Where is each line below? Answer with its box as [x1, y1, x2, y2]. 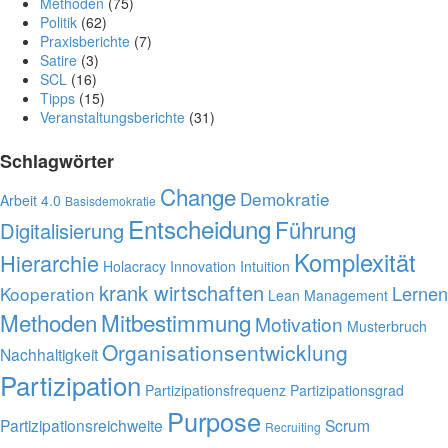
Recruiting [265, 417, 321, 435]
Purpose [167, 402, 261, 439]
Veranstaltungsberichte [40, 106, 185, 127]
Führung [275, 212, 356, 245]
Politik [40, 11, 77, 32]
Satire [40, 49, 77, 70]
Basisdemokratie [65, 191, 156, 209]
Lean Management [268, 284, 388, 305]
